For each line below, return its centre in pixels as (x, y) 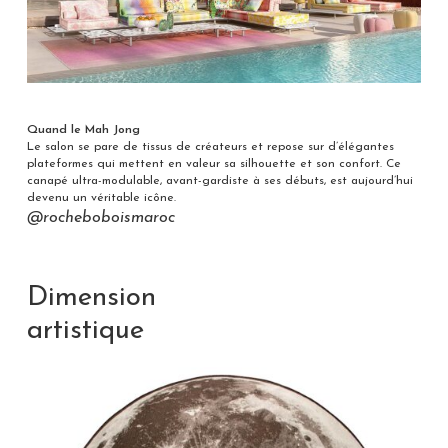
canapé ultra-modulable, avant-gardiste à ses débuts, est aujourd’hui (219, 181)
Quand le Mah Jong (83, 130)
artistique (85, 331)
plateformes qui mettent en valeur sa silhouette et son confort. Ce (213, 164)
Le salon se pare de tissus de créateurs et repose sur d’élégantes (210, 147)
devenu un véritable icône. (101, 198)
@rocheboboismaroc (100, 218)
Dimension (91, 298)
